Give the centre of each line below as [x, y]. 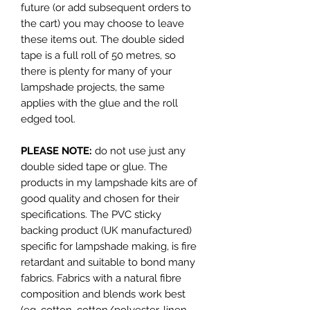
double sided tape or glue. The [94, 166]
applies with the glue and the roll [99, 103]
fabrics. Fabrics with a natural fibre [101, 278]
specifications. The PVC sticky [91, 214]
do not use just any [140, 151]
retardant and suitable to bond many [108, 262]
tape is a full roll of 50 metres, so [98, 55]
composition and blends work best [103, 294]
